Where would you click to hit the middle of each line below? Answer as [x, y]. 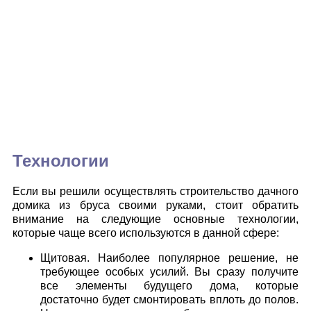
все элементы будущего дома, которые [169, 285]
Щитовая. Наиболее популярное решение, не [169, 258]
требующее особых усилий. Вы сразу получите [169, 271]
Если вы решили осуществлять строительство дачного [155, 191]
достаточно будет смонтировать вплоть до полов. [169, 299]
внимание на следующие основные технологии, [155, 219]
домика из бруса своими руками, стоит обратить [155, 205]
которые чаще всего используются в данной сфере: [146, 233]
